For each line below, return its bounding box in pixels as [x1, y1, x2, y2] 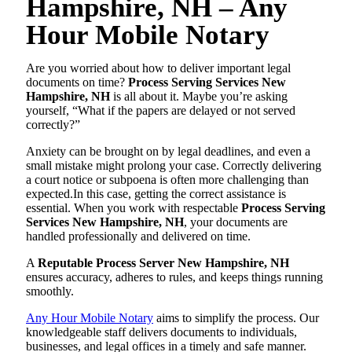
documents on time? [26, 75, 128, 89]
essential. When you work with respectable [26, 200, 241, 214]
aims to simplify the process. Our [153, 310, 319, 324]
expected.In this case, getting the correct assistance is [26, 186, 286, 200]
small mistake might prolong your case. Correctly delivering [26, 158, 321, 172]
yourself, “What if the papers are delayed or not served [26, 103, 295, 117]
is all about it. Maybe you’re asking [110, 89, 288, 103]
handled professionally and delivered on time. [26, 229, 251, 243]
